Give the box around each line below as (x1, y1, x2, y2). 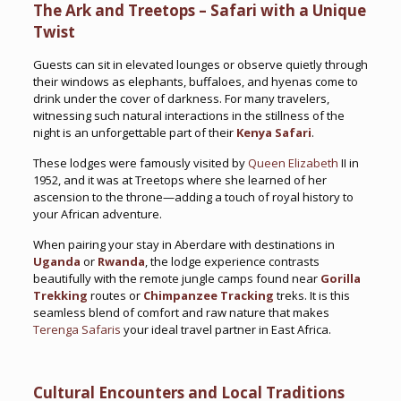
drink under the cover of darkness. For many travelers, (32, 90, 329, 107)
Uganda (32, 253, 81, 269)
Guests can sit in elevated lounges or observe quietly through (32, 56, 368, 73)
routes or (90, 287, 143, 303)
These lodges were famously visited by (32, 155, 248, 171)
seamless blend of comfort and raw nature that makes (32, 304, 329, 320)
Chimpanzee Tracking (142, 287, 274, 303)
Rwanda (97, 253, 145, 269)
